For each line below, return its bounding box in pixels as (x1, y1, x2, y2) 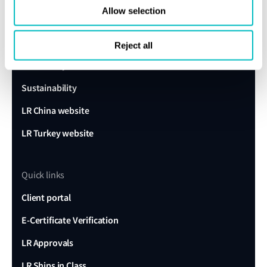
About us (21, 14, 57, 26)
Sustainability (21, 82, 77, 94)
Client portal (21, 191, 71, 204)
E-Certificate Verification (21, 214, 119, 226)
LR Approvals (21, 237, 74, 249)
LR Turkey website (21, 127, 94, 139)
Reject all (114, 40, 153, 51)
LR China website (21, 104, 89, 117)
